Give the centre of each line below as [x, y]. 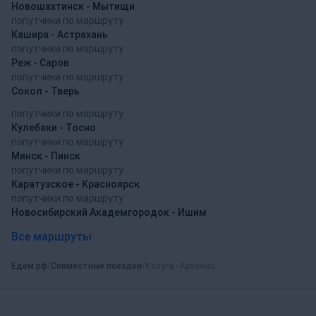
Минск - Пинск [46, 156]
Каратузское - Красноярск [75, 184]
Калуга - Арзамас [180, 266]
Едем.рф [29, 266]
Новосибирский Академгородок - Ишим [109, 212]
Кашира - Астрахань [60, 35]
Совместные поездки [96, 266]
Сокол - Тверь [45, 91]
